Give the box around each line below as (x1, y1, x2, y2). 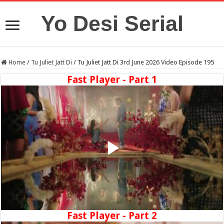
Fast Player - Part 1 (66, 74, 157, 85)
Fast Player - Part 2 (66, 210, 157, 222)
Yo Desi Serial (40, 11, 183, 35)
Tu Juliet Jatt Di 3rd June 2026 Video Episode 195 (77, 58, 214, 66)
